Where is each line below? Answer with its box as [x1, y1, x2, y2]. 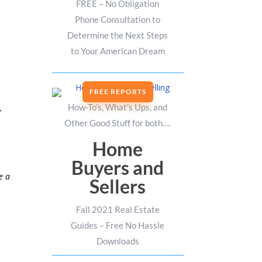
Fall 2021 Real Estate [75, 204, 160, 215]
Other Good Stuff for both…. [64, 118, 171, 129]
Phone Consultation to [75, 14, 161, 25]
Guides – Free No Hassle [71, 220, 165, 231]
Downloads [96, 236, 139, 247]
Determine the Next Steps [67, 30, 168, 41]
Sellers [89, 175, 146, 198]
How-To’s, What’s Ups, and [68, 102, 168, 113]
